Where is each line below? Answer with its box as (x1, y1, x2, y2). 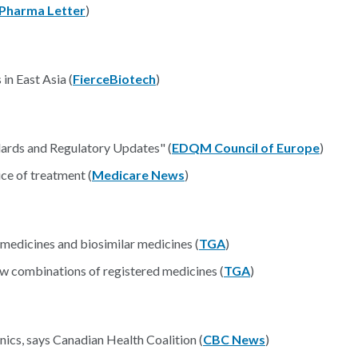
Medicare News (92, 167, 185, 182)
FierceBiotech (73, 71, 156, 86)
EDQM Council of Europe (172, 140, 320, 155)
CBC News (203, 332, 265, 347)
